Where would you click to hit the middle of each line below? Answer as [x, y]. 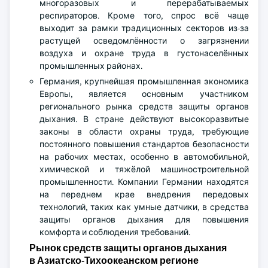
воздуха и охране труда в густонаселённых [144, 54]
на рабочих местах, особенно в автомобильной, [144, 157]
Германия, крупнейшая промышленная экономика [144, 82]
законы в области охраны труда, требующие [144, 132]
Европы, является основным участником [144, 94]
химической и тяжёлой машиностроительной [144, 170]
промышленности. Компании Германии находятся [144, 182]
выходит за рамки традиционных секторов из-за [144, 28]
